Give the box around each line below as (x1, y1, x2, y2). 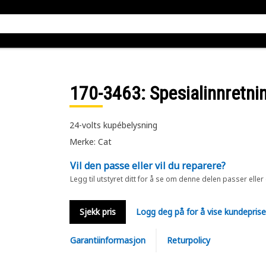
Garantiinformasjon (69, 235, 145, 246)
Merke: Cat (69, 136, 112, 147)
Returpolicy (166, 235, 210, 246)
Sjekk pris (79, 206, 116, 217)
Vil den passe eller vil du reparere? (69, 159, 226, 172)
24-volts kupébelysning (69, 119, 157, 131)
